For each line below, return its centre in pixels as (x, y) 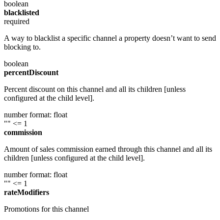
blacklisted (22, 12)
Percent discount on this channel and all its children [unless (95, 89)
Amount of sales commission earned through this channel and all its (108, 149)
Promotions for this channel (46, 209)
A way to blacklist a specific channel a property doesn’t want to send (110, 38)
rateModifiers (27, 192)
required (17, 21)
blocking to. (22, 47)
